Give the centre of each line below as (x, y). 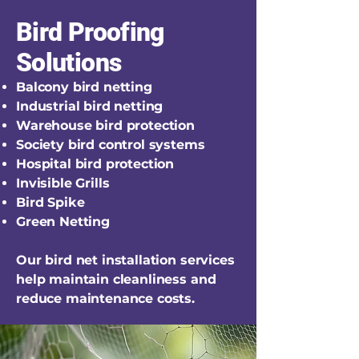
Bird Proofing (90, 32)
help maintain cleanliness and (116, 279)
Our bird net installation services (125, 260)
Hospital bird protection (95, 164)
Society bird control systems (111, 145)
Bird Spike (50, 202)
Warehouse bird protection (105, 125)
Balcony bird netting (84, 87)
